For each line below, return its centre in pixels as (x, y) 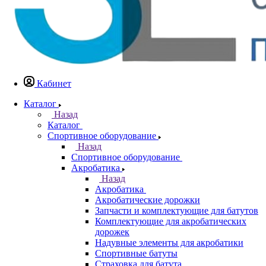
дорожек (112, 232)
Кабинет (54, 83)
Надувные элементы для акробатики (169, 243)
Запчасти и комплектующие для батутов (177, 210)
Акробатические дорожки (148, 200)
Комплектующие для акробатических (171, 221)
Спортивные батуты (136, 253)
